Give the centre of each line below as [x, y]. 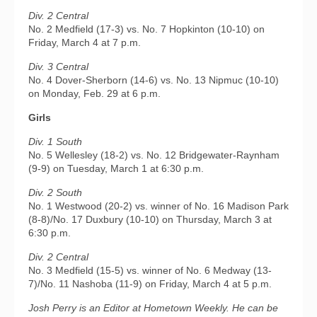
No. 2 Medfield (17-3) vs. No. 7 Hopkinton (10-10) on [146, 29]
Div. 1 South [55, 142]
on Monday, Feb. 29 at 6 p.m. [94, 93]
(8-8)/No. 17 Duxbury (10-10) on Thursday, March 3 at [150, 219]
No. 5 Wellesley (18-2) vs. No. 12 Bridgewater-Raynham [154, 155]
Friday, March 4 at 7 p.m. [85, 42]
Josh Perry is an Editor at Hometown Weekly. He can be [153, 308]
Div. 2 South [55, 192]
